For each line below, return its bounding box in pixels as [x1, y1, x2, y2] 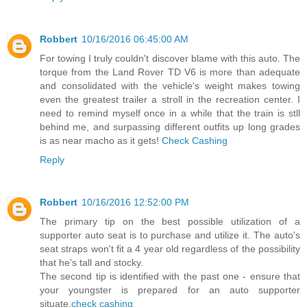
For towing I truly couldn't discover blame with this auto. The [40, 52, 300, 64]
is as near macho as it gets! [40, 134, 162, 146]
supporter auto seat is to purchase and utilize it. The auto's [40, 229, 300, 241]
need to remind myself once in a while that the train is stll [40, 107, 300, 119]
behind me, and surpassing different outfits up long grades [40, 121, 300, 132]
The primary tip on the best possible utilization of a [40, 215, 300, 227]
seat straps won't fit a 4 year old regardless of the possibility [40, 243, 300, 254]
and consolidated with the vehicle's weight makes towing [40, 79, 300, 91]
